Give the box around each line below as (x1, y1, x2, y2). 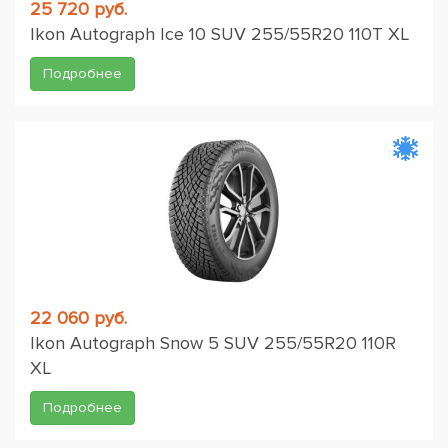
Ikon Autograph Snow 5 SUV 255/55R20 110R (30, 332, 396, 354)
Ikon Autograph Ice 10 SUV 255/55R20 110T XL (30, 23, 409, 45)
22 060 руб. (30, 307, 127, 329)
